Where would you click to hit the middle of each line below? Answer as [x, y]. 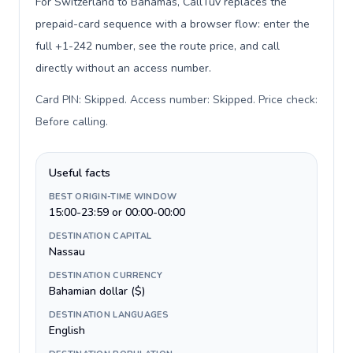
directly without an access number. [123, 68]
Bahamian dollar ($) [97, 291]
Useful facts [80, 173]
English [67, 331]
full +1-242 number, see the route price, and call [158, 46]
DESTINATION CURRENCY [106, 275]
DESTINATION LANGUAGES [109, 315]
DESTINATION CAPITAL [100, 236]
